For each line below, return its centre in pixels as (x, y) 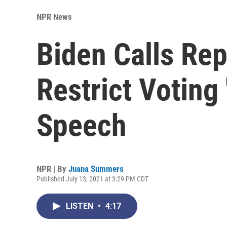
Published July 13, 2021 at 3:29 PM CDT (92, 179)
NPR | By (52, 168)
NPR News (54, 16)
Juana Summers (96, 168)
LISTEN (81, 206)
